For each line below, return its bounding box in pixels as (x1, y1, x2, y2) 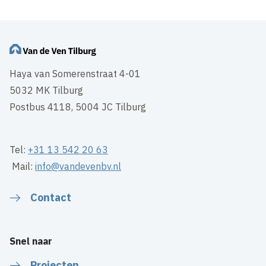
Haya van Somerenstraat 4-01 (9, 67, 141, 80)
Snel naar (9, 235, 53, 247)
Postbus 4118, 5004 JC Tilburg (9, 100, 147, 113)
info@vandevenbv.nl (35, 160, 122, 172)
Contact (30, 190, 72, 204)
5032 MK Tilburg (9, 84, 84, 96)
